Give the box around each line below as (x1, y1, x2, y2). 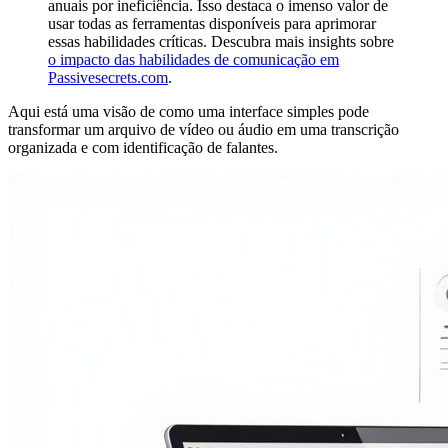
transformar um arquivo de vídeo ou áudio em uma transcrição (8, 120, 399, 138)
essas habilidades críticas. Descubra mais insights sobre (48, 32, 394, 50)
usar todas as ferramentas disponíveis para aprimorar (48, 14, 376, 32)
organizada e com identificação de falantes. (8, 138, 278, 156)
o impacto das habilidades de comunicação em (48, 50, 339, 68)
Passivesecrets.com (48, 68, 168, 86)
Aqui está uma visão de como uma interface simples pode (8, 102, 369, 120)
